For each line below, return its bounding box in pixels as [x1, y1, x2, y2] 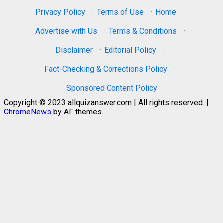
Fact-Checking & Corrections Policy [44, 64, 167, 74]
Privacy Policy [35, 7, 85, 17]
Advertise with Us [35, 26, 97, 36]
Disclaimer [55, 45, 93, 55]
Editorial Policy [104, 45, 156, 55]
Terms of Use [97, 7, 144, 17]
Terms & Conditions [108, 26, 177, 36]
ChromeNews [4, 107, 51, 116]
